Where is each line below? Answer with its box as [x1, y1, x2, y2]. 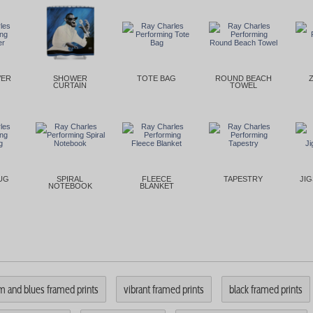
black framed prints [229, 283, 303, 295]
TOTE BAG [137, 73, 176, 82]
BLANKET [139, 181, 174, 190]
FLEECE [142, 174, 171, 183]
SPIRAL [57, 174, 83, 183]
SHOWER [52, 73, 87, 82]
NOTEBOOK [48, 181, 92, 190]
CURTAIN [53, 80, 87, 89]
